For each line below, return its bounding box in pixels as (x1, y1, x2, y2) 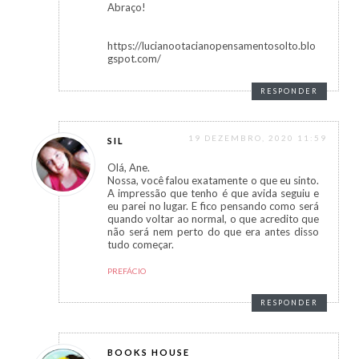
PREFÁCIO (107, 266, 146, 276)
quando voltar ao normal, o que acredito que (107, 212, 319, 226)
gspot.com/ (107, 52, 161, 66)
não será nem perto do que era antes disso (107, 225, 319, 239)
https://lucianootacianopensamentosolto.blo (107, 39, 316, 53)
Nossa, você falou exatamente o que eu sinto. (107, 174, 319, 188)
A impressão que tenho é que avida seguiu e (107, 187, 319, 200)
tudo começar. (107, 238, 174, 252)
